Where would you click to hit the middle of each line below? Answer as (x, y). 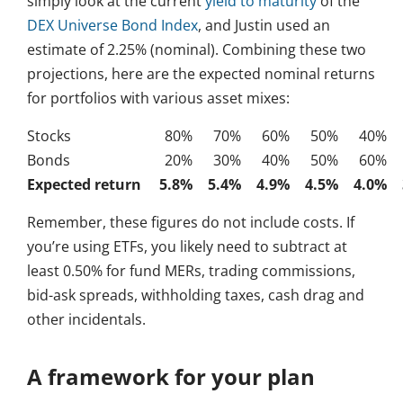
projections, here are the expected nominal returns (201, 74)
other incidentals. (86, 320)
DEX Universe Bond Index (112, 26)
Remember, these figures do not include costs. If (191, 223)
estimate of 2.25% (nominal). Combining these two (197, 50)
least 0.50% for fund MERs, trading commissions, (191, 271)
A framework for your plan (171, 377)
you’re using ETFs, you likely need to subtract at (187, 247)
